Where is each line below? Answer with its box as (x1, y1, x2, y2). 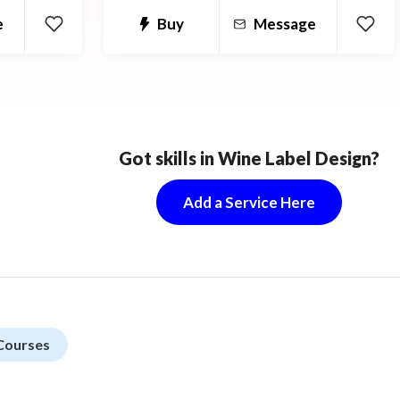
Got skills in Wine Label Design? (119, 146, 379, 169)
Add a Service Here (183, 192, 315, 212)
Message (253, 14, 316, 34)
